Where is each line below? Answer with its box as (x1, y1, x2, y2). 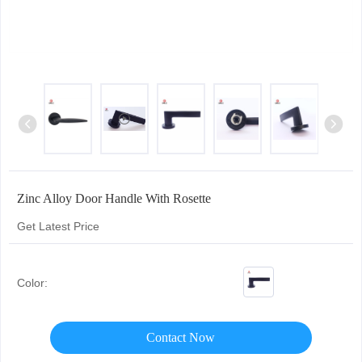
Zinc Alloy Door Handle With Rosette (17, 192, 211, 205)
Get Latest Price (17, 220, 99, 233)
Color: (17, 276, 48, 289)
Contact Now (146, 330, 216, 344)
